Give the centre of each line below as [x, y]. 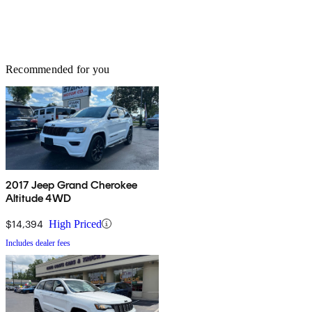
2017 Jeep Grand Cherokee [71, 185]
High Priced [75, 224]
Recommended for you [58, 69]
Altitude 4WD [38, 198]
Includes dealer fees [38, 243]
